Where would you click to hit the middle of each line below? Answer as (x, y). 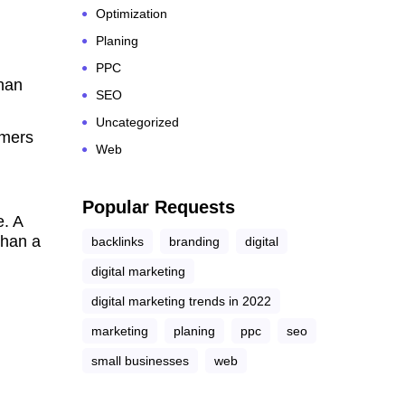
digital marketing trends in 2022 (181, 301)
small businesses (140, 360)
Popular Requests (159, 207)
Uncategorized (137, 122)
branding (194, 241)
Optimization (132, 13)
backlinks (118, 241)
